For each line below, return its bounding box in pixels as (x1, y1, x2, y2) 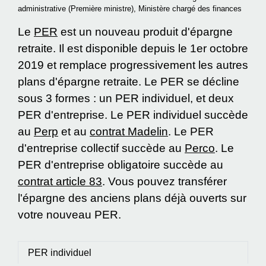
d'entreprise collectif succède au (18, 142, 185, 155)
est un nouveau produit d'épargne (58, 26, 233, 39)
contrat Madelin (90, 125, 168, 138)
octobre (207, 42, 248, 55)
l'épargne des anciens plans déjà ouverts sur (18, 192, 246, 205)
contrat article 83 (18, 175, 102, 188)
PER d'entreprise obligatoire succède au (18, 159, 223, 172)
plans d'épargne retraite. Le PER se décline (18, 75, 239, 88)
